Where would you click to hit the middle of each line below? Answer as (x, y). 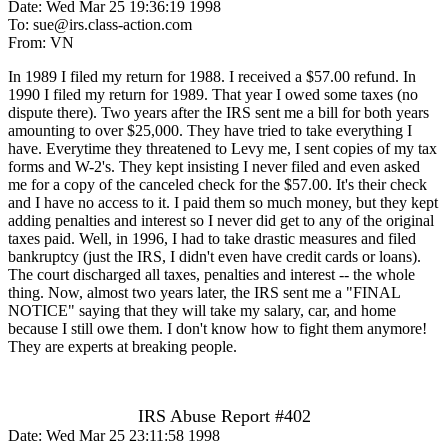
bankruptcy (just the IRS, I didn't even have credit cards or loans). (214, 256)
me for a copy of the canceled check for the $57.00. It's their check (217, 184)
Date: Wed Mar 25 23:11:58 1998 (114, 435)
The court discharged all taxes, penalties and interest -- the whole (211, 274)
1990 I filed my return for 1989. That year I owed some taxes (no (213, 94)
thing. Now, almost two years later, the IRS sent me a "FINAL (204, 292)
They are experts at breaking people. (122, 346)
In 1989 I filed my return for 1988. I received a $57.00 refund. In (212, 76)
